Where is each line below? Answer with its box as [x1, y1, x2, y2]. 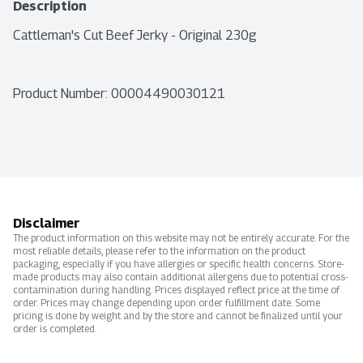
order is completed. [13, 322, 96, 335]
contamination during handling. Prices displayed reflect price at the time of [13, 284, 340, 297]
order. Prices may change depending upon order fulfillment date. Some [13, 297, 320, 310]
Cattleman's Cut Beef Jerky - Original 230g [13, 28, 257, 44]
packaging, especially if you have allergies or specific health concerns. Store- [13, 258, 344, 271]
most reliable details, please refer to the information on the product [13, 245, 305, 258]
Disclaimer [13, 216, 79, 232]
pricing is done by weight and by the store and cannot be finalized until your [13, 310, 343, 322]
